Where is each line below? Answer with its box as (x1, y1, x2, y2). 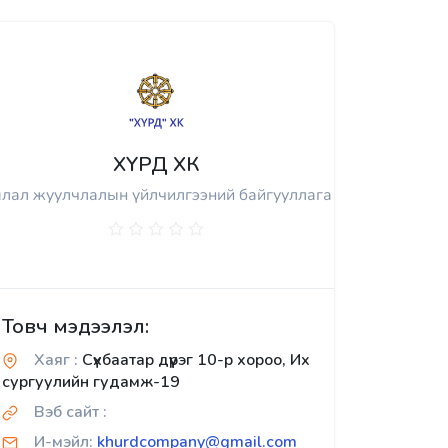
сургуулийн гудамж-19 (2, 371, 180, 394)
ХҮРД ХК (113, 151, 199, 179)
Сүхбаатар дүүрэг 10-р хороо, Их (78, 349, 310, 372)
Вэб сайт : (34, 401, 107, 424)
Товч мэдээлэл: (2, 313, 149, 341)
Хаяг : (34, 349, 78, 372)
